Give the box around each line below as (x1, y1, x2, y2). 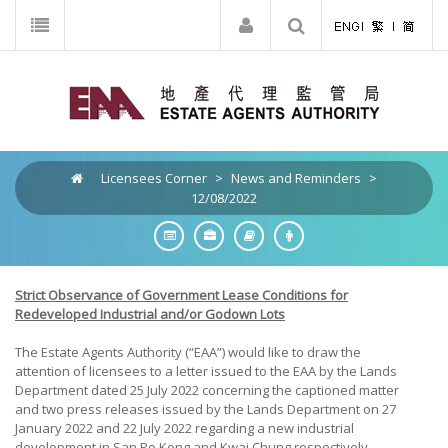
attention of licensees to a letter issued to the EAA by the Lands (15, 362, 397, 380)
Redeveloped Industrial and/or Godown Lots (15, 305, 285, 323)
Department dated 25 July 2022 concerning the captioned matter (15, 381, 399, 399)
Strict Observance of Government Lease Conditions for (15, 286, 348, 304)
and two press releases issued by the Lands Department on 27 (15, 400, 396, 418)
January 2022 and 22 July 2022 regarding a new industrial (15, 419, 354, 437)
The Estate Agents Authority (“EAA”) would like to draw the (15, 343, 361, 361)
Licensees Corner (101, 169, 207, 187)
